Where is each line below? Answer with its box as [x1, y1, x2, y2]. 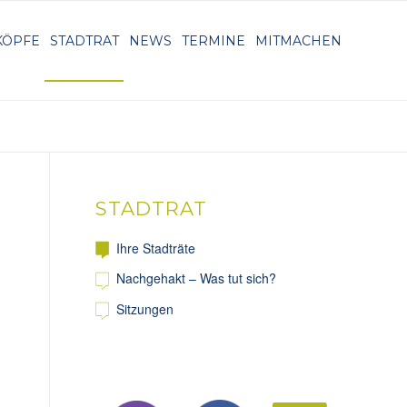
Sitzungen [116, 299, 174, 318]
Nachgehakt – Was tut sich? [116, 269, 277, 288]
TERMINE [182, 33, 245, 49]
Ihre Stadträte [116, 239, 196, 257]
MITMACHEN [255, 33, 342, 49]
